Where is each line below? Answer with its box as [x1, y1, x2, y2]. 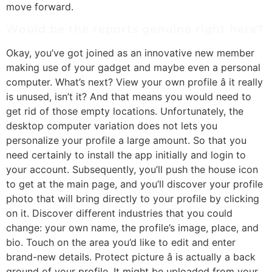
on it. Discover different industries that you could [6, 206, 233, 219]
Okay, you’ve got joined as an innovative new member [6, 46, 254, 59]
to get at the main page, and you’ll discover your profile [6, 177, 263, 190]
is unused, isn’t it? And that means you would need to [6, 90, 251, 103]
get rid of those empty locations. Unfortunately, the [6, 104, 243, 117]
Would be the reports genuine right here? [6, 22, 263, 36]
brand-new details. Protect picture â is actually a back [6, 250, 256, 263]
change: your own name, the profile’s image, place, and [6, 221, 259, 234]
